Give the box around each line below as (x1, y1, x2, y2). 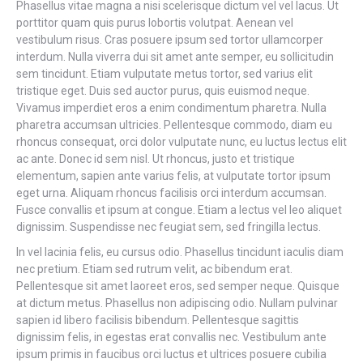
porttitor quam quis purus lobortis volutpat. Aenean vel (16, 16, 293, 29)
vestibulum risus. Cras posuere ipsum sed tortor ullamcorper (16, 33, 323, 46)
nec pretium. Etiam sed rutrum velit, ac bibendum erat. (16, 263, 293, 275)
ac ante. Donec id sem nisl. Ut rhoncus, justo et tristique (16, 152, 295, 165)
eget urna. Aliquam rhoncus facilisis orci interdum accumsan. (16, 186, 327, 199)
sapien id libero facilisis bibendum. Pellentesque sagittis (16, 314, 299, 327)
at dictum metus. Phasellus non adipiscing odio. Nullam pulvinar (16, 297, 338, 310)
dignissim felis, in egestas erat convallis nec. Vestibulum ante (16, 331, 327, 344)
